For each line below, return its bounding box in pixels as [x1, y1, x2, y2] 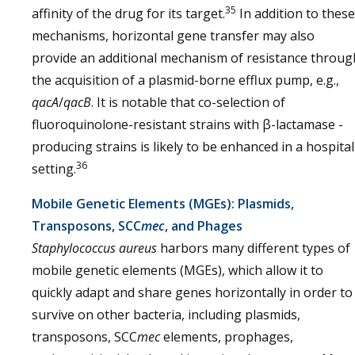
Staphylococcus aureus [32, 239, 157, 257]
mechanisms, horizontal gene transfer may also [32, 27, 315, 44]
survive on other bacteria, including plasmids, [32, 306, 300, 323]
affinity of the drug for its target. [32, 5, 225, 22]
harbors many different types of [157, 239, 350, 257]
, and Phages [165, 217, 242, 235]
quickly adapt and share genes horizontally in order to [32, 284, 353, 301]
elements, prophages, [160, 328, 293, 345]
